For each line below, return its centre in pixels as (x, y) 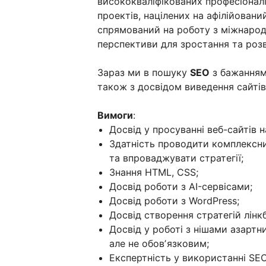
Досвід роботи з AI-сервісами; (181, 186)
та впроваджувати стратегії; (176, 158)
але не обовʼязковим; (159, 243)
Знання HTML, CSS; (154, 172)
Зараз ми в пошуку (144, 72)
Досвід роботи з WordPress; (174, 200)
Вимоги (115, 115)
